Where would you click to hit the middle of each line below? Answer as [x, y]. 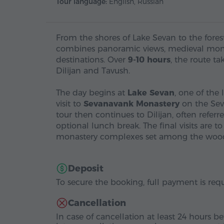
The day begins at [92, 93]
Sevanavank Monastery [131, 104]
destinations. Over [92, 60]
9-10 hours [149, 60]
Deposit [86, 168]
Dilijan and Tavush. [93, 71]
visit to [70, 104]
